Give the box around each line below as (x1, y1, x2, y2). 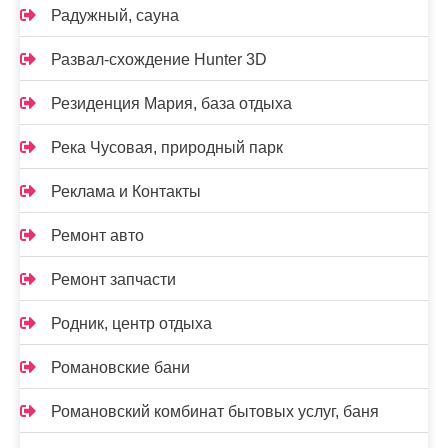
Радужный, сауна (51, 7, 179, 24)
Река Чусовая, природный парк (51, 139, 283, 156)
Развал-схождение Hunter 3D (51, 51, 267, 68)
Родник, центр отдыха (51, 315, 212, 332)
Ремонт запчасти (51, 271, 176, 288)
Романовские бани (51, 359, 190, 376)
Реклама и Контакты (51, 183, 201, 200)
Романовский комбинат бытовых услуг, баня (51, 403, 379, 420)
